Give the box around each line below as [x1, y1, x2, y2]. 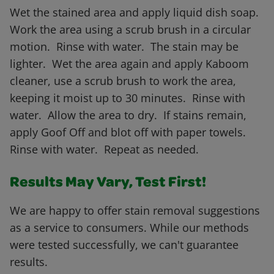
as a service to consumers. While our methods [10, 220, 249, 235]
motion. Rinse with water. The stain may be [10, 39, 239, 54]
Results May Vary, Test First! [10, 176, 206, 191]
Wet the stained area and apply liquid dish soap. [10, 5, 262, 20]
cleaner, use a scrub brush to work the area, [10, 73, 236, 89]
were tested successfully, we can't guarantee [10, 237, 239, 253]
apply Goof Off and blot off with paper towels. [10, 125, 249, 140]
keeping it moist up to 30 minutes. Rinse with [10, 91, 245, 106]
